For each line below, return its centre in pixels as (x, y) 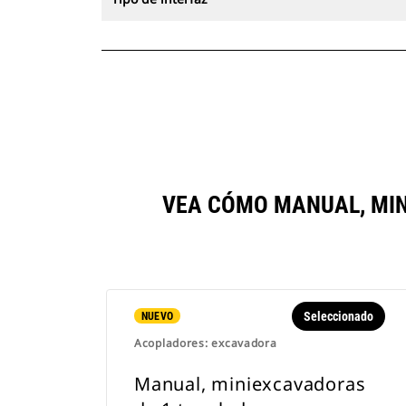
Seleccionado (338, 316)
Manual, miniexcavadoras (250, 384)
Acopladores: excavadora (206, 343)
